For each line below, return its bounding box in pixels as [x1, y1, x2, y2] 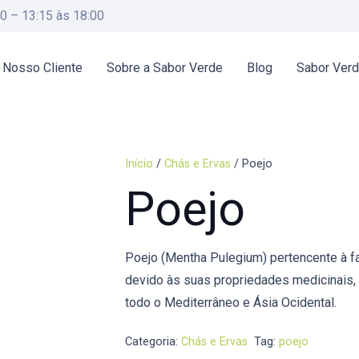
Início [124, 157, 153, 171]
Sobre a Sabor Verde [107, 60, 224, 75]
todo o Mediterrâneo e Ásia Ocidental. [124, 294, 337, 310]
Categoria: [124, 334, 181, 349]
